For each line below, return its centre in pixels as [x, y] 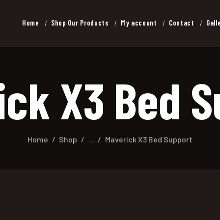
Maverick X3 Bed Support [149, 139]
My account [139, 23]
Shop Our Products [80, 23]
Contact [181, 23]
